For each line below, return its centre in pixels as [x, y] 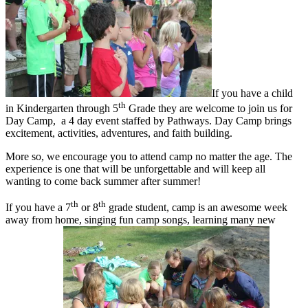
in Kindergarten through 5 [62, 109]
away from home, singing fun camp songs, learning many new [141, 220]
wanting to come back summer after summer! [103, 181]
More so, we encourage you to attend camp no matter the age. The [149, 157]
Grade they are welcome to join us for [209, 109]
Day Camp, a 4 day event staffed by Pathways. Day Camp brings [148, 121]
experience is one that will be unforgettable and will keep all [135, 169]
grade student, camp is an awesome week [197, 208]
